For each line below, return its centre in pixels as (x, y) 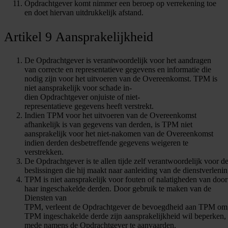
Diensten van (46, 198)
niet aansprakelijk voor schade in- (78, 88)
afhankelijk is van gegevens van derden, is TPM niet (108, 125)
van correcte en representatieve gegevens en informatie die (118, 70)
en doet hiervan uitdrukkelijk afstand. (84, 13)
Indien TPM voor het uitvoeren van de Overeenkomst (110, 116)
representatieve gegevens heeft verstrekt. (89, 106)
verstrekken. (44, 152)
